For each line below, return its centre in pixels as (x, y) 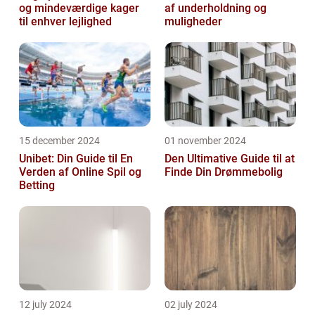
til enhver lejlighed (65, 22)
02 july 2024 (191, 305)
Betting (37, 186)
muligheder (193, 22)
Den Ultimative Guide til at (230, 159)
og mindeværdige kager (79, 8)
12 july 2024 (45, 305)
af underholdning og (216, 8)
